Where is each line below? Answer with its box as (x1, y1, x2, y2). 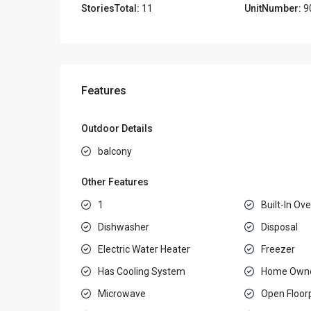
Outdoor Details (81, 122, 153, 134)
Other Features (81, 176, 149, 187)
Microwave (98, 287, 146, 299)
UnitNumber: (244, 2, 301, 14)
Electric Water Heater (98, 243, 190, 255)
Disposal (260, 221, 298, 233)
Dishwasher (98, 221, 149, 233)
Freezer (260, 243, 295, 255)
